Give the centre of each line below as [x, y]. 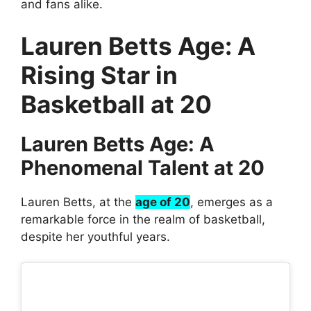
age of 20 [163, 202]
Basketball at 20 [116, 104]
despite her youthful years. [95, 236]
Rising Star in [99, 75]
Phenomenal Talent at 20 [143, 167]
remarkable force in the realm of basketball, [143, 219]
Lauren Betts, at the [78, 202]
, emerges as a [232, 202]
